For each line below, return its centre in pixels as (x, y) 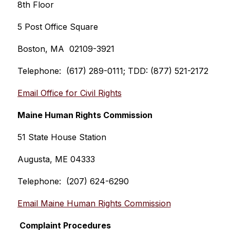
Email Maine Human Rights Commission (94, 203)
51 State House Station (62, 137)
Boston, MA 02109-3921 (66, 49)
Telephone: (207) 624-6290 (73, 181)
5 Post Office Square (57, 27)
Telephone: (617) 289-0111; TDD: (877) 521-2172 (113, 71)
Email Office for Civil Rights (69, 93)
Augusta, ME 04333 (56, 159)
